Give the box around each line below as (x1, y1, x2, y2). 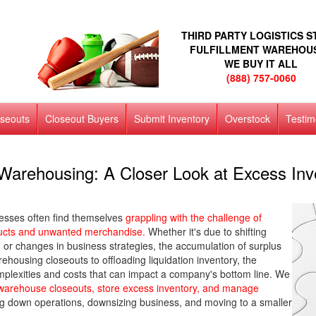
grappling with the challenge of (126, 210, 262, 224)
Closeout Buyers (44, 111, 119, 126)
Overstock (224, 111, 270, 126)
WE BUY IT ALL (224, 56, 298, 71)
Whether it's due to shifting (145, 224, 267, 238)
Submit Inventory (133, 111, 209, 126)
